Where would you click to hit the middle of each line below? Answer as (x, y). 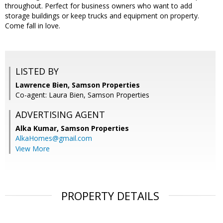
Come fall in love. (33, 26)
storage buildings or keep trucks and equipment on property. (102, 16)
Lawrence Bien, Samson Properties (78, 85)
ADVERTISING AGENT (60, 115)
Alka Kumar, (38, 128)
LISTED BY (37, 71)
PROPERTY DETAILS (110, 196)
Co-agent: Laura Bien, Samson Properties (82, 95)
